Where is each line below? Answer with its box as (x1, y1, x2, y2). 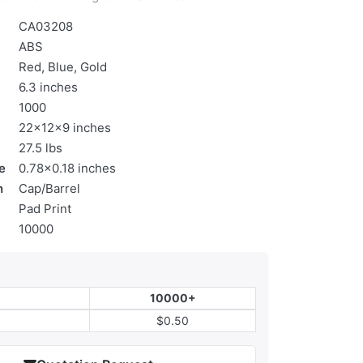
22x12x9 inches (19, 120, 111, 136)
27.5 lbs (19, 140, 62, 156)
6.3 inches (19, 79, 78, 96)
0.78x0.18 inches (19, 160, 116, 177)
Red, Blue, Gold (19, 59, 107, 75)
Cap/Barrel (19, 181, 80, 197)
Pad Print (19, 201, 71, 217)
